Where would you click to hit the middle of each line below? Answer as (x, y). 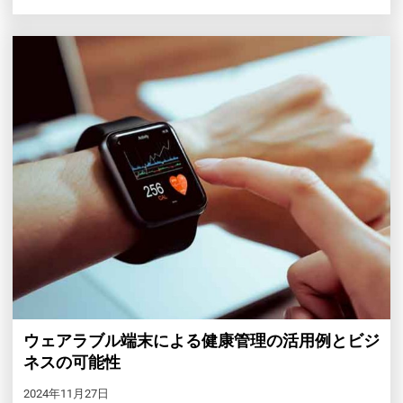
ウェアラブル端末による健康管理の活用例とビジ (201, 341)
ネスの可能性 (72, 363)
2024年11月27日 (66, 394)
